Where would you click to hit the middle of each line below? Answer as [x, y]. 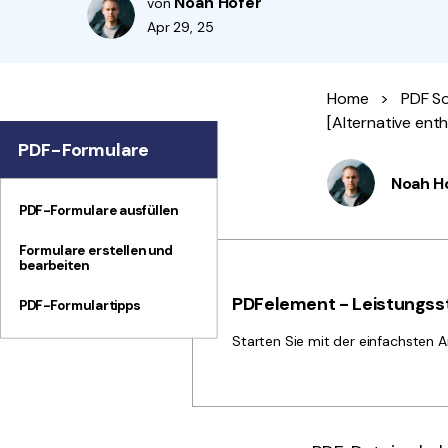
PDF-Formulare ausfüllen [98, 210]
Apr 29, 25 [180, 27]
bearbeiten [53, 265]
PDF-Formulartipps [79, 305]
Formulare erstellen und [96, 250]
